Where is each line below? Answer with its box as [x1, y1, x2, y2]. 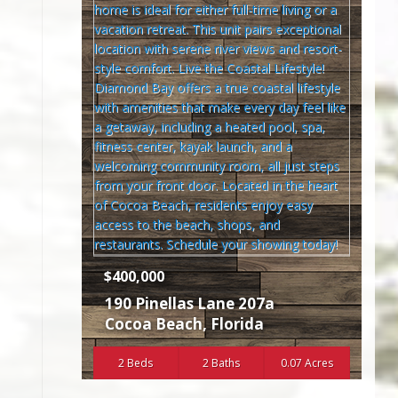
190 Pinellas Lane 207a [104, 293, 275, 314]
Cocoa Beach [104, 314, 203, 335]
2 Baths [203, 355, 241, 371]
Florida [210, 314, 264, 335]
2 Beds [118, 355, 154, 371]
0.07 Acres [281, 355, 334, 371]
